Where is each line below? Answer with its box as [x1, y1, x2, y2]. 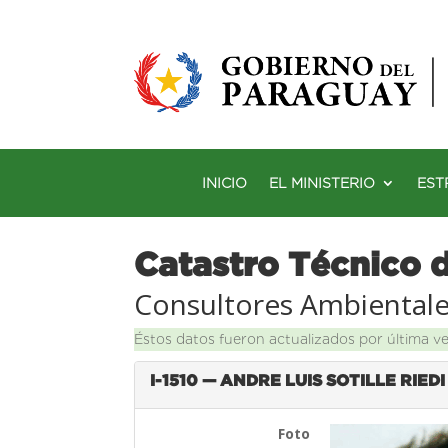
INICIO [202, 174, 247, 191]
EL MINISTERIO [269, 174, 375, 191]
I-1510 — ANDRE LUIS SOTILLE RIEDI [150, 370, 446, 389]
